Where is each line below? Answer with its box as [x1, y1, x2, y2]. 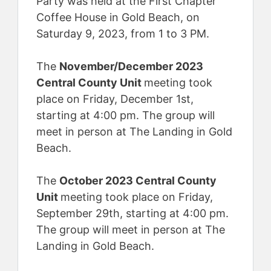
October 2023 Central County [59, 174, 217, 187]
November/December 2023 [59, 60, 203, 73]
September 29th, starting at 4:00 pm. [36, 207, 229, 220]
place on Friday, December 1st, [36, 93, 194, 105]
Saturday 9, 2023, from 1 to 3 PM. [36, 27, 209, 40]
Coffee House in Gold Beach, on [36, 11, 200, 24]
